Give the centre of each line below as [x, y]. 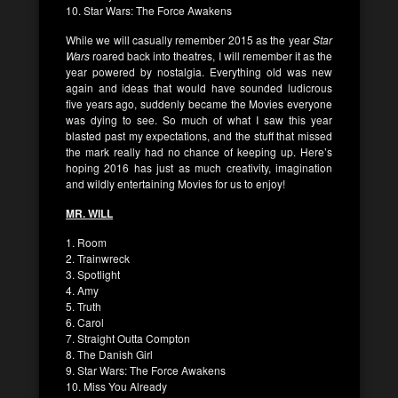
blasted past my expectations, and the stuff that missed [199, 135]
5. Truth [84, 306]
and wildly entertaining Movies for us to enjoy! [175, 183]
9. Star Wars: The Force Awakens [146, 370]
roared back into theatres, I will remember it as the [211, 55]
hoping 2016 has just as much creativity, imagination [199, 167]
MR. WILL [89, 213]
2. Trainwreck [98, 258]
